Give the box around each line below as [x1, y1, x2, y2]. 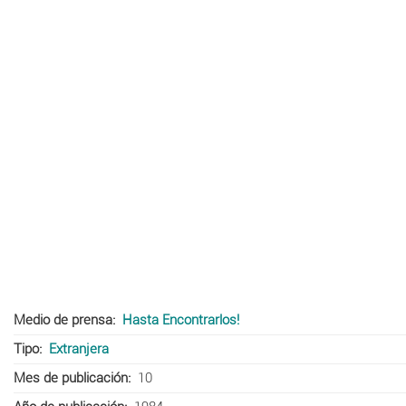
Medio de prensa [14, 311, 112, 328]
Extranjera [48, 340, 109, 357]
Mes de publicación [14, 369, 128, 386]
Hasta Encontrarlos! [121, 311, 239, 328]
